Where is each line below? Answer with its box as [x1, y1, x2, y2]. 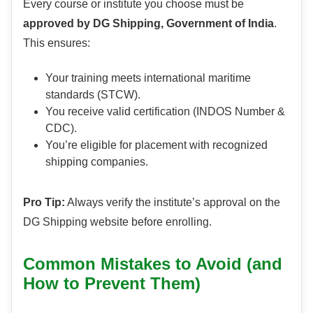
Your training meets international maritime [45, 72, 251, 85]
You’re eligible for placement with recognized [45, 139, 268, 152]
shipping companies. [45, 156, 148, 168]
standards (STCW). [45, 89, 140, 101]
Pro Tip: [23, 196, 65, 209]
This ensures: [23, 37, 90, 50]
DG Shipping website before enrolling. [23, 216, 212, 228]
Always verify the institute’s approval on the [65, 196, 280, 209]
